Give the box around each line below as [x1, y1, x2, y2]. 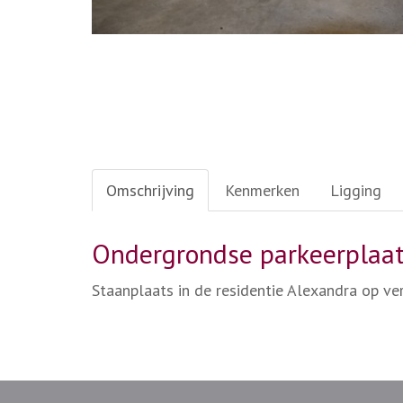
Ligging [330, 180, 381, 201]
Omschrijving [106, 180, 194, 201]
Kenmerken [225, 180, 300, 201]
